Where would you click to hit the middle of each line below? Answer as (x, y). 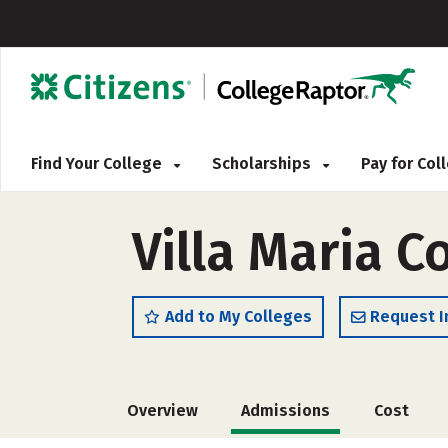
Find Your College (98, 163)
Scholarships (263, 163)
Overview (162, 410)
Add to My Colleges (238, 316)
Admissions (286, 410)
